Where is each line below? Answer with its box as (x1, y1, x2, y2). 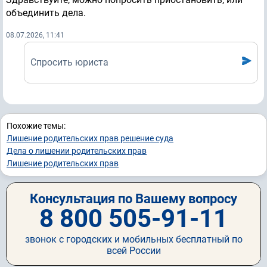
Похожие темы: (7, 121, 66, 131)
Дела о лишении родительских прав (7, 146, 147, 156)
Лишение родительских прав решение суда (7, 133, 173, 144)
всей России (106, 245, 161, 257)
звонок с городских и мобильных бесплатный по (24, 234, 243, 246)
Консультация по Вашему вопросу (30, 191, 237, 207)
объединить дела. (6, 7, 86, 19)
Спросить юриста (30, 57, 108, 69)
